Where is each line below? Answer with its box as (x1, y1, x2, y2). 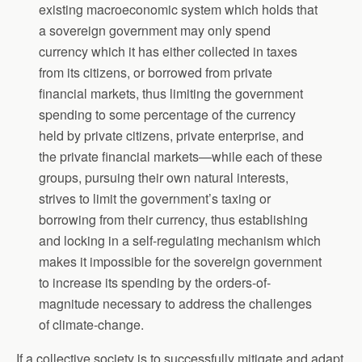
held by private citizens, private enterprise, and (39, 126, 305, 145)
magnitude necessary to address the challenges (39, 294, 313, 314)
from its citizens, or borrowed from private (39, 63, 273, 82)
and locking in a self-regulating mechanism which (39, 231, 322, 250)
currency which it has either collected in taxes (39, 42, 298, 61)
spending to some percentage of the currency (39, 105, 297, 124)
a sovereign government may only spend (39, 21, 271, 40)
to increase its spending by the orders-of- (39, 273, 271, 293)
